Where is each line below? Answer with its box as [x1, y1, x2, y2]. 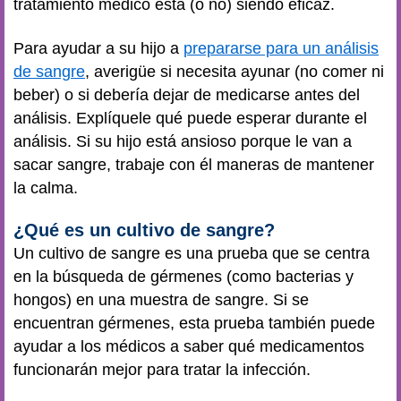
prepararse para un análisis [183, 38, 379, 57]
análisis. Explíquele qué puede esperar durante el [13, 108, 367, 127]
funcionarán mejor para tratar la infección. [13, 361, 315, 379]
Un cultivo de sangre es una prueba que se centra [13, 244, 370, 262]
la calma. [13, 178, 82, 197]
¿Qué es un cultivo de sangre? [13, 220, 275, 240]
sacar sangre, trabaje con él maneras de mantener [13, 155, 374, 174]
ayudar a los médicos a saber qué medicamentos [13, 337, 364, 355]
